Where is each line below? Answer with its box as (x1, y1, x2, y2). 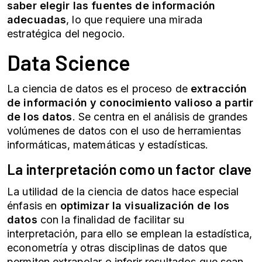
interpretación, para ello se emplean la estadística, (7, 227, 253, 240)
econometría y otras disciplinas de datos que (7, 242, 227, 254)
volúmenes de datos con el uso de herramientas (7, 125, 242, 137)
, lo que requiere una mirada (66, 13, 202, 26)
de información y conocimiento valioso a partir (7, 96, 254, 109)
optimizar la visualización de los (60, 199, 229, 212)
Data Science (7, 50, 131, 75)
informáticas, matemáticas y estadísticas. (7, 139, 209, 151)
